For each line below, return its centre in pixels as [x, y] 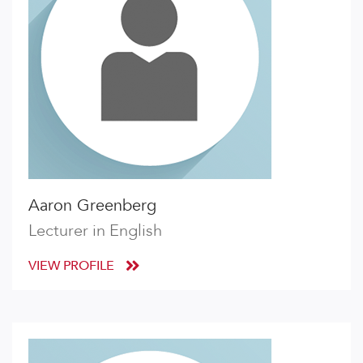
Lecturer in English [95, 231]
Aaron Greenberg [92, 205]
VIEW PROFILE [73, 266]
